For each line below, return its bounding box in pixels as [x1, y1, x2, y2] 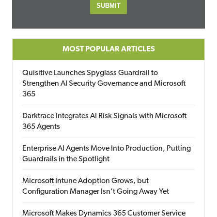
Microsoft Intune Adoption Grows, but [22, 177, 149, 185]
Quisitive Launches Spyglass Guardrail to [22, 69, 158, 77]
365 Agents [22, 123, 60, 131]
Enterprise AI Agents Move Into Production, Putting [22, 145, 191, 153]
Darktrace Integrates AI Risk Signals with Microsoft [22, 112, 186, 120]
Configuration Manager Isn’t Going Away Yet [22, 188, 169, 196]
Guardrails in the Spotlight [22, 155, 109, 163]
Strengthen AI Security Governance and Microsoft [22, 80, 186, 88]
